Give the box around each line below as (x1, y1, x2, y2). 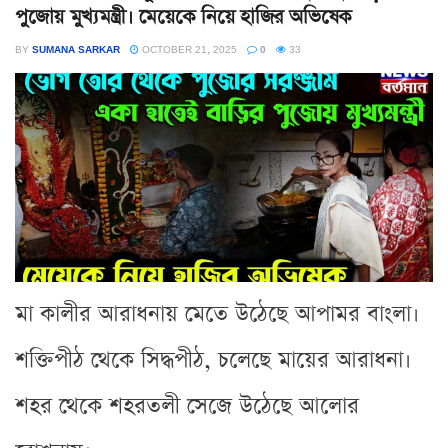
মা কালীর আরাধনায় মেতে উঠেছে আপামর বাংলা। (15, 298, 420, 330)
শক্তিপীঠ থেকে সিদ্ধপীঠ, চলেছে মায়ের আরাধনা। (15, 344, 412, 376)
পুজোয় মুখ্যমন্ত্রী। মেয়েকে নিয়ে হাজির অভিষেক (15, 2, 353, 31)
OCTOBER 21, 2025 (139, 40, 237, 57)
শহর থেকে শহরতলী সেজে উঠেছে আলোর (15, 390, 359, 422)
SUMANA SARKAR (32, 40, 120, 57)
